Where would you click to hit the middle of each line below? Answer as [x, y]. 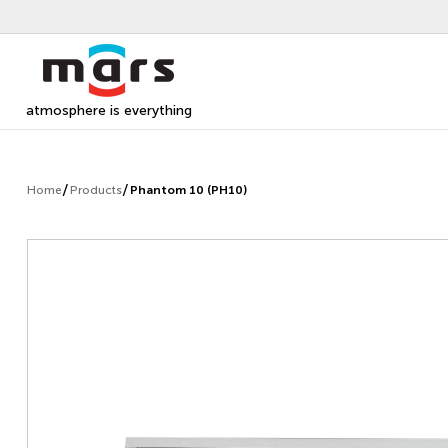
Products [96, 189]
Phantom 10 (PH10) [188, 189]
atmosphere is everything [108, 110]
